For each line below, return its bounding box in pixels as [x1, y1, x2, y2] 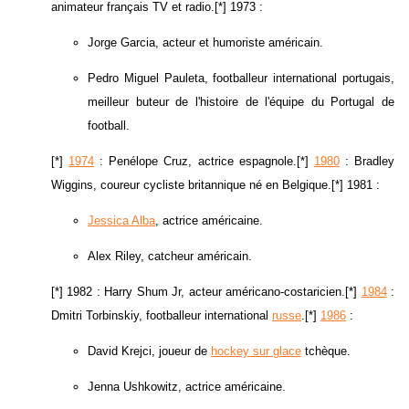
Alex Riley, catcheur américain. [88, 249, 252, 264]
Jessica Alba [88, 214, 155, 228]
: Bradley [339, 154, 395, 169]
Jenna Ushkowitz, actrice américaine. [88, 380, 286, 394]
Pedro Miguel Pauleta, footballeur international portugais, [88, 71, 394, 86]
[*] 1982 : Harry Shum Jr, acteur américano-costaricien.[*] [51, 285, 362, 299]
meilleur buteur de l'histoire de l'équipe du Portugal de [88, 95, 394, 110]
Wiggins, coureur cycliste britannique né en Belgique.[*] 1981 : [51, 178, 380, 193]
